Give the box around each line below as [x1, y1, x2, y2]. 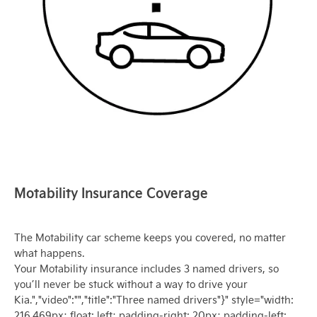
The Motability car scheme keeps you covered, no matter [14, 230, 286, 244]
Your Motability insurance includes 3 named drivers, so [14, 261, 279, 275]
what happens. [14, 246, 84, 260]
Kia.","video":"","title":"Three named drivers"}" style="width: [14, 292, 294, 306]
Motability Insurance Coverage [14, 183, 208, 201]
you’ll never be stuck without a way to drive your [14, 277, 248, 291]
